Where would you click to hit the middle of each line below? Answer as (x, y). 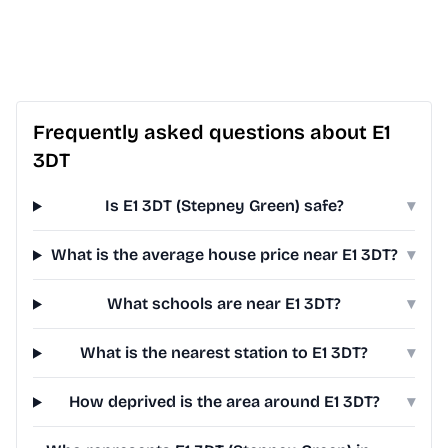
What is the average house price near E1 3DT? (224, 255)
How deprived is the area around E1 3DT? (224, 402)
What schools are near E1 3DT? (224, 304)
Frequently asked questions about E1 (212, 132)
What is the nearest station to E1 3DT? (224, 353)
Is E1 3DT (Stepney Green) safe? (224, 206)
